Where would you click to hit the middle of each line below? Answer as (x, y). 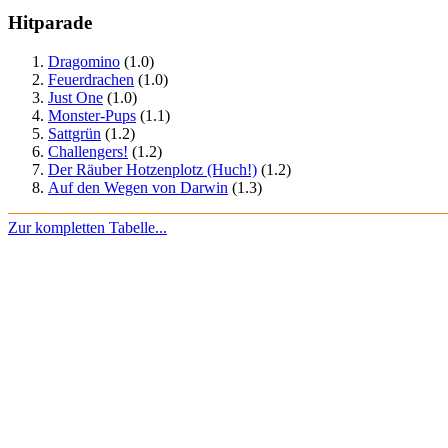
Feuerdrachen (91, 79)
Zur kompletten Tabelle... (87, 227)
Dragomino (84, 61)
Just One (75, 97)
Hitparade (50, 23)
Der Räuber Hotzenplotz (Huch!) (152, 169)
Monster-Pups (92, 115)
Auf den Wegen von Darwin (138, 187)
